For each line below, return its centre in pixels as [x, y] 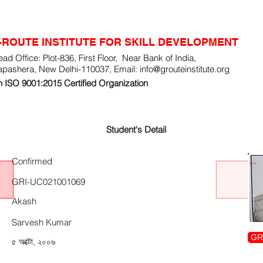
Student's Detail [136, 129]
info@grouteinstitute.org [185, 69]
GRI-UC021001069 [48, 182]
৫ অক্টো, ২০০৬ [33, 242]
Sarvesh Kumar [42, 222]
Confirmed [32, 161]
